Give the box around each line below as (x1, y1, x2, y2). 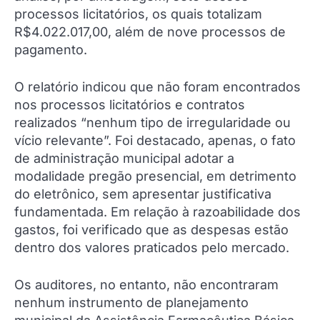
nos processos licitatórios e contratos (14, 97, 245, 113)
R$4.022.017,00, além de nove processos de (14, 24, 286, 40)
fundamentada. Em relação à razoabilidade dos (14, 204, 301, 220)
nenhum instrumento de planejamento (14, 295, 249, 311)
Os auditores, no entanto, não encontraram (14, 277, 279, 293)
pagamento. (14, 42, 87, 58)
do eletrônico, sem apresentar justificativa (14, 186, 271, 202)
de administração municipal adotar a (14, 151, 234, 166)
